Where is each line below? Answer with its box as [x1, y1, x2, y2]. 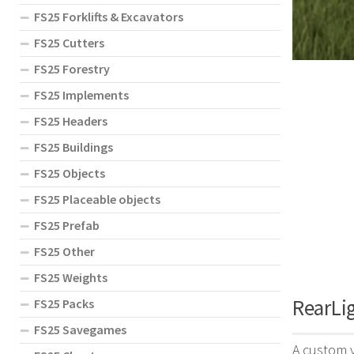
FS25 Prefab [34, 217, 100, 233]
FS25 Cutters [34, 34, 104, 51]
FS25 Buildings [34, 138, 113, 155]
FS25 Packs [34, 295, 94, 311]
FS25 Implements [34, 86, 129, 103]
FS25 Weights [34, 269, 107, 285]
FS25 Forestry [34, 60, 110, 77]
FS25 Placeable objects [34, 190, 160, 207]
